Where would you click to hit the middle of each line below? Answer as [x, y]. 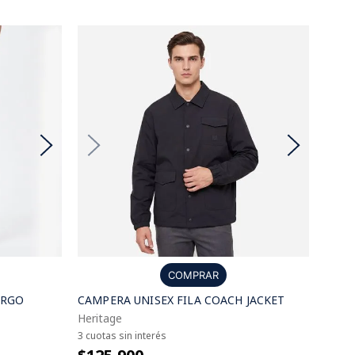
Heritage [100, 318]
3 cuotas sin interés [122, 336]
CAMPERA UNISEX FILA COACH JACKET [181, 300]
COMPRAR [193, 275]
